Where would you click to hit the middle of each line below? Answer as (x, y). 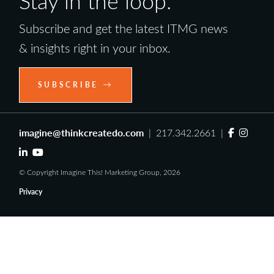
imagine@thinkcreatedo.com (81, 133)
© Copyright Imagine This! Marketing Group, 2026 (99, 172)
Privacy (30, 192)
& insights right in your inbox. (94, 48)
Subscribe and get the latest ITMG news (123, 28)
